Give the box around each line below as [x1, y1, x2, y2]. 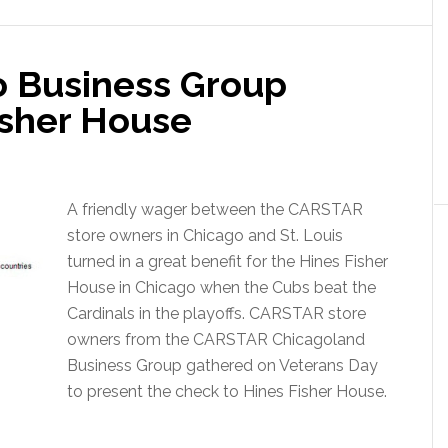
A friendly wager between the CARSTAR [67, 200, 363, 219]
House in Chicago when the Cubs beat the [67, 278, 376, 297]
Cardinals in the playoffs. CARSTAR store [67, 304, 366, 323]
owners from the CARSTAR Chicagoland [67, 330, 365, 349]
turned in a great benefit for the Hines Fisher [67, 252, 388, 271]
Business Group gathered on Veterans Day [67, 356, 378, 375]
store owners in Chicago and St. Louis [67, 226, 343, 245]
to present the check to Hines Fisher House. [67, 382, 387, 401]
